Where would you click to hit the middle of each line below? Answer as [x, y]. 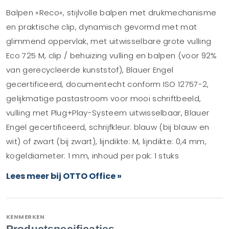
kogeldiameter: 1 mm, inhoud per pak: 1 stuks [93, 156]
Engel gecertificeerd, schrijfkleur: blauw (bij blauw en [108, 127]
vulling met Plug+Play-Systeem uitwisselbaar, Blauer [108, 113]
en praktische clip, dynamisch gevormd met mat [102, 27]
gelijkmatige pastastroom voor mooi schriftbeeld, [104, 98]
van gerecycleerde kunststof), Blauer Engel [90, 70]
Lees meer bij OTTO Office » [64, 176]
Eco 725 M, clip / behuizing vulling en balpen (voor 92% [112, 55]
